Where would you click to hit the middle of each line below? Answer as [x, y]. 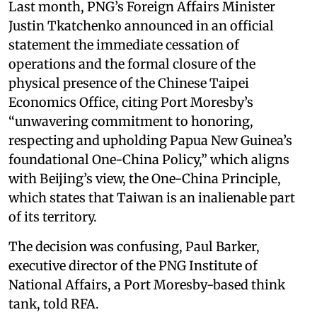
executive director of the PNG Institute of [133, 265]
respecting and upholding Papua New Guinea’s [150, 140]
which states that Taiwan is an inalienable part [152, 197]
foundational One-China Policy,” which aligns [149, 159]
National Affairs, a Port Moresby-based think [147, 284]
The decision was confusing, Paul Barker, [134, 246]
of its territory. [53, 217]
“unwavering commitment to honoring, [131, 121]
